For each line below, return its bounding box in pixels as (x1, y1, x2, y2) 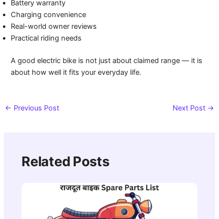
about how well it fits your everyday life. (11, 68, 142, 77)
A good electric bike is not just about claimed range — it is (11, 56, 203, 66)
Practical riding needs (11, 34, 82, 43)
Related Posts (22, 153, 109, 170)
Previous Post (11, 104, 59, 113)
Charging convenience (11, 10, 87, 20)
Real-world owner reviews (11, 22, 97, 31)
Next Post (173, 104, 208, 113)
